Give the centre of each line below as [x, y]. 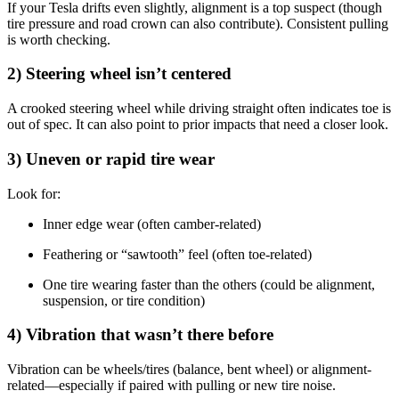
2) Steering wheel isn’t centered [119, 74]
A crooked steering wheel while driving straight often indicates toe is [199, 109]
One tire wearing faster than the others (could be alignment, [209, 284]
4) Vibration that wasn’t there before [140, 335]
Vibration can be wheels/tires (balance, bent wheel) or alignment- [189, 370]
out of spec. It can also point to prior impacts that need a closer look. [198, 125]
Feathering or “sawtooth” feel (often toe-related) [177, 254]
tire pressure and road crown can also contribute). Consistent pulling [198, 23]
